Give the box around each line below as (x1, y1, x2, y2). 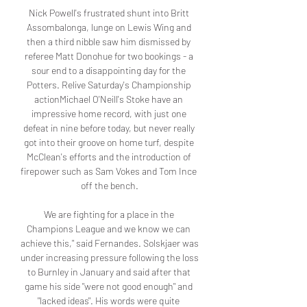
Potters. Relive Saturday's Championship (26, 79, 191, 91)
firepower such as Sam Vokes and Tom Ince (21, 165, 197, 177)
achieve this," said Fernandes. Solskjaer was (21, 237, 199, 249)
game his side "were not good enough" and (25, 280, 193, 293)
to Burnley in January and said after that (27, 266, 191, 278)
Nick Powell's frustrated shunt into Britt (28, 7, 189, 19)
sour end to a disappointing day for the (32, 64, 186, 77)
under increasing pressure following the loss (21, 251, 199, 264)
